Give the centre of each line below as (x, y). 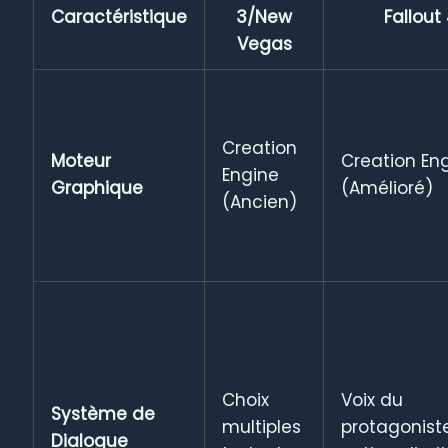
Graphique (97, 187)
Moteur (81, 160)
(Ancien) (260, 201)
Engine (251, 174)
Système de (103, 413)
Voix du (372, 399)
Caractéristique (119, 16)
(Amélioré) (387, 187)
